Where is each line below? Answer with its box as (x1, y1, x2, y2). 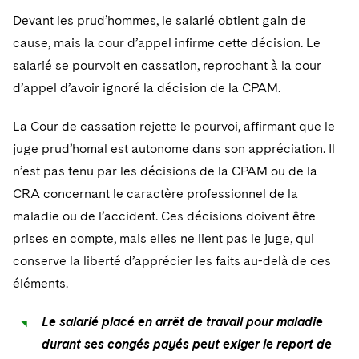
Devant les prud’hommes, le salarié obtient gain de (13, 13, 306, 28)
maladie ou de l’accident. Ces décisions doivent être (13, 208, 316, 224)
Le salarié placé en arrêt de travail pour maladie (42, 314, 323, 329)
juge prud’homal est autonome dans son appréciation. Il (13, 141, 335, 156)
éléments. (13, 276, 68, 291)
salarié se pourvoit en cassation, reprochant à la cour (13, 58, 321, 73)
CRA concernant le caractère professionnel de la (13, 186, 298, 201)
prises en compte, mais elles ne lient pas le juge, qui (13, 231, 314, 246)
